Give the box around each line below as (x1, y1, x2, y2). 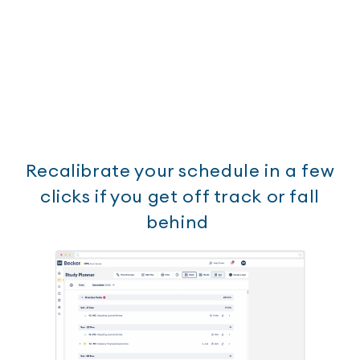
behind (146, 213, 214, 231)
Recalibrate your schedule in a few (25, 162, 335, 180)
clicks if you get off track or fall (39, 187, 320, 206)
